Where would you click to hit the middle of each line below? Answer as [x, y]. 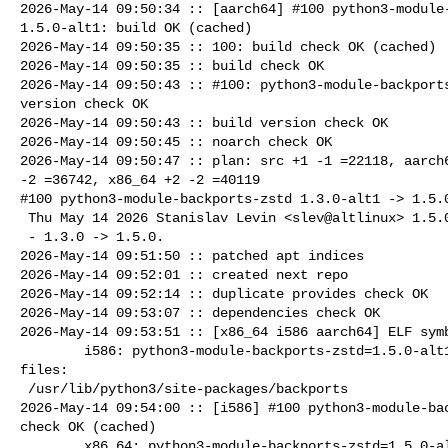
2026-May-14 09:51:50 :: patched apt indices [192, 255]
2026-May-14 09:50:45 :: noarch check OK [176, 141]
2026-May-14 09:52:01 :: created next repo [184, 274]
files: [44, 369]
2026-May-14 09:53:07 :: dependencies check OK [200, 312]
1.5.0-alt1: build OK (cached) [136, 27]
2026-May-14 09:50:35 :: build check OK [172, 65]
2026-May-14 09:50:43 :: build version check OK [204, 122]
